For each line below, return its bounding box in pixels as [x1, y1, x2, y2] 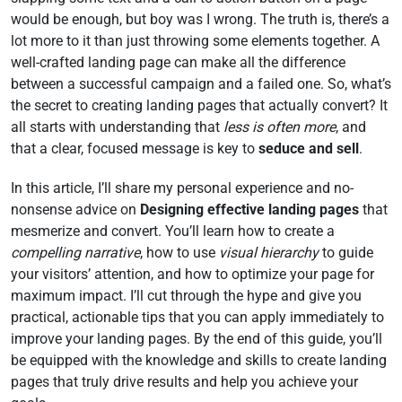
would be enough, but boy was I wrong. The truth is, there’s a [11, 11, 389, 28]
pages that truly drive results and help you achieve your [11, 373, 358, 390]
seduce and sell [258, 140, 359, 157]
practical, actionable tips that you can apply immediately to [11, 309, 384, 326]
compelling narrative [11, 244, 140, 261]
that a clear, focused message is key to [11, 140, 258, 157]
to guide [319, 244, 373, 261]
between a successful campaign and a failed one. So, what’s [11, 75, 391, 92]
